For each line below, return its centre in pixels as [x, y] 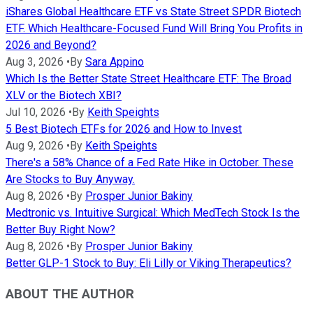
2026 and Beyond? [51, 45]
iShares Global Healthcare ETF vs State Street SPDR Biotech [153, 11]
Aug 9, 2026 [35, 145]
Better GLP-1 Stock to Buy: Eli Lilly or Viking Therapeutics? [148, 263]
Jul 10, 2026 [36, 112]
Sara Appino [115, 61]
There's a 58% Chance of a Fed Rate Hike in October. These [150, 162]
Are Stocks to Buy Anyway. [70, 179]
